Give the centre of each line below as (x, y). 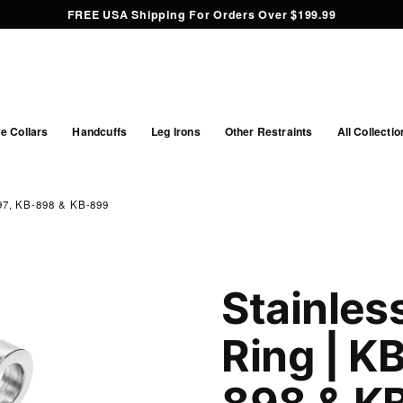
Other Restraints (269, 132)
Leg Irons (176, 132)
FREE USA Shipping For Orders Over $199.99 (201, 15)
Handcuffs (100, 132)
